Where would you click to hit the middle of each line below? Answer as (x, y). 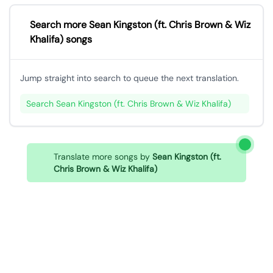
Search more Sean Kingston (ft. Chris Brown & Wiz (140, 25)
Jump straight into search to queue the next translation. (129, 78)
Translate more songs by (103, 157)
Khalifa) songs (61, 39)
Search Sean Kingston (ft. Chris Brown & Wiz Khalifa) (129, 104)
